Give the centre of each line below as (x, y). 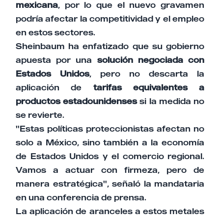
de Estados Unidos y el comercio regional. (110, 156)
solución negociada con (151, 60)
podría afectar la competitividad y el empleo (110, 18)
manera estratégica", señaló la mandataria (110, 183)
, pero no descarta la (147, 73)
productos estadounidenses (77, 101)
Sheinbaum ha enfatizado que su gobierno (110, 46)
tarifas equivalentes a (149, 87)
